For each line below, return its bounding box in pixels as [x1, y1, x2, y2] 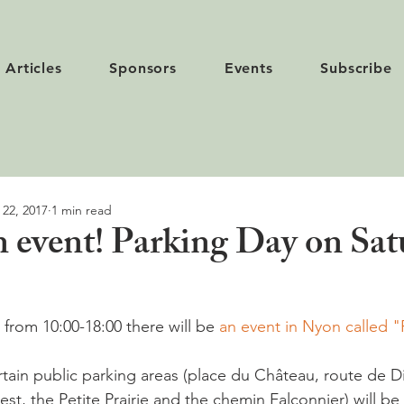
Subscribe [320, 60, 392, 77]
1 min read [51, 201, 112, 218]
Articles [5, 60, 62, 77]
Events [224, 60, 273, 77]
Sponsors [109, 60, 177, 77]
